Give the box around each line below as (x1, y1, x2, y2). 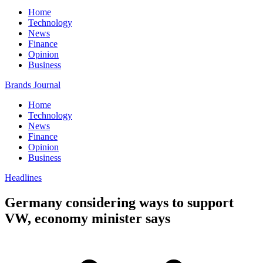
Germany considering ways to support (5, 194, 234, 210)
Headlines (5, 173, 42, 183)
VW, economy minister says (5, 210, 170, 226)
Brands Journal (5, 80, 60, 90)
